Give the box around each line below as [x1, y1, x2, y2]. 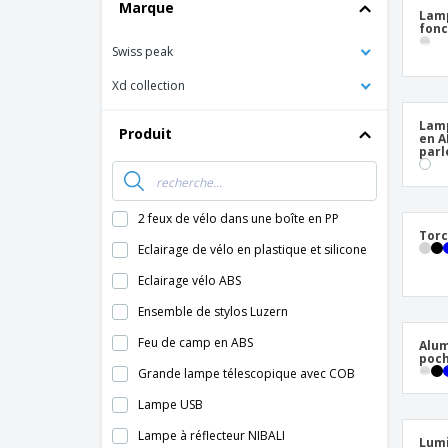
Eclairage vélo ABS [138, 272, 241, 289]
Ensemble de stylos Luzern [138, 303, 288, 320]
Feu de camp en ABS [138, 334, 253, 351]
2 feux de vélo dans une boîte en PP [138, 210, 339, 227]
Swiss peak [112, 43, 173, 60]
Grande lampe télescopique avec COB [138, 365, 355, 382]
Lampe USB [138, 396, 203, 413]
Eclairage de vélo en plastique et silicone [138, 241, 367, 258]
